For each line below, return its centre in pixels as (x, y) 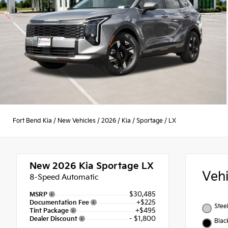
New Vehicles (77, 121)
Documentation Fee (60, 203)
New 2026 (53, 166)
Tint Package (50, 211)
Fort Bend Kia (32, 121)
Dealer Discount (54, 219)
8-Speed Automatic (64, 178)
